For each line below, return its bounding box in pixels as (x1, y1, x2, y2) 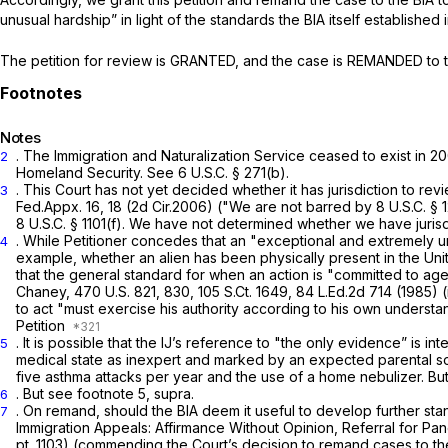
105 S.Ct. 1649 (198, 282, 288, 300)
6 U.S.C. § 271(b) (178, 163, 286, 181)
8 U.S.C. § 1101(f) (16, 214, 122, 232)
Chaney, (16, 282, 74, 300)
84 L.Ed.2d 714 (296, 282, 392, 300)
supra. (154, 384, 194, 402)
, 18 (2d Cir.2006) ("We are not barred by (100, 197, 376, 215)
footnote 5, (77, 384, 154, 402)
